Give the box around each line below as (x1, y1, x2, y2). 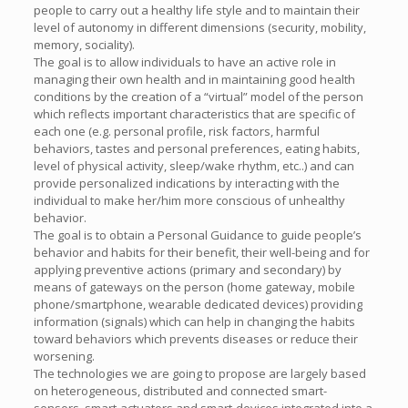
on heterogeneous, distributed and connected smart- (33, 382, 327, 399)
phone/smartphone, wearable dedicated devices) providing (33, 296, 362, 312)
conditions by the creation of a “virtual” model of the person (33, 88, 363, 105)
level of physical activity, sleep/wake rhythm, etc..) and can (33, 158, 354, 174)
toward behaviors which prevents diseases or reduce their (33, 331, 358, 347)
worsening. (33, 348, 95, 364)
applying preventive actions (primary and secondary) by (33, 261, 342, 278)
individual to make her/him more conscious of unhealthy (33, 192, 345, 209)
